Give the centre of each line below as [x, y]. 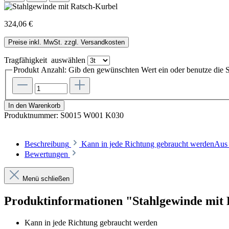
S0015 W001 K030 [92, 116]
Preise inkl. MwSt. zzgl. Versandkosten [66, 42]
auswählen [67, 60]
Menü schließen [46, 179]
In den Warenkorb [34, 106]
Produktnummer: [32, 116]
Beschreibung [47, 144]
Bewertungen [47, 154]
